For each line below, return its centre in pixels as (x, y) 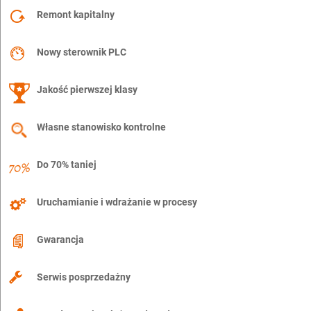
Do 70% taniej (67, 165)
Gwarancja (60, 240)
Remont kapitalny (76, 15)
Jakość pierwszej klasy (87, 90)
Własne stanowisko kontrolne (101, 127)
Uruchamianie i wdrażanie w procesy (117, 202)
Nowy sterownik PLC (82, 52)
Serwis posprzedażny (84, 277)
